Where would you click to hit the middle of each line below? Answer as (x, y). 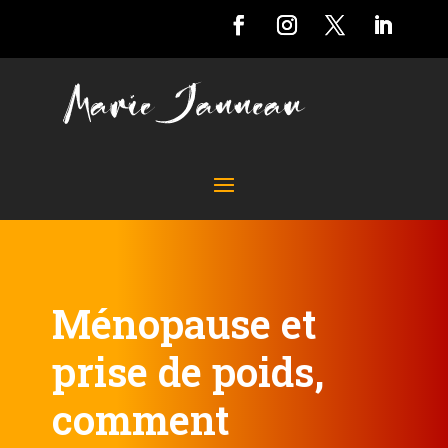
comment (140, 419)
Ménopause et (184, 323)
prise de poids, (187, 371)
